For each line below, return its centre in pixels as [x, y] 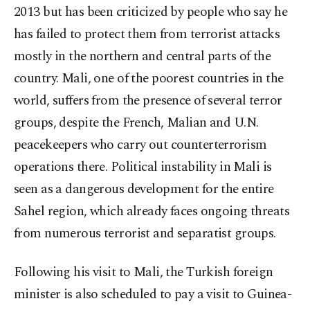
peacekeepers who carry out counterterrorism [140, 145]
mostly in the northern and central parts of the [143, 57]
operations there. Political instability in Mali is [143, 167]
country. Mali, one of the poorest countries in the [149, 79]
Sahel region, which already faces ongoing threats [152, 212]
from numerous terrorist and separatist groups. [145, 234]
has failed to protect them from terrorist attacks [147, 35]
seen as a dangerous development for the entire [144, 190]
